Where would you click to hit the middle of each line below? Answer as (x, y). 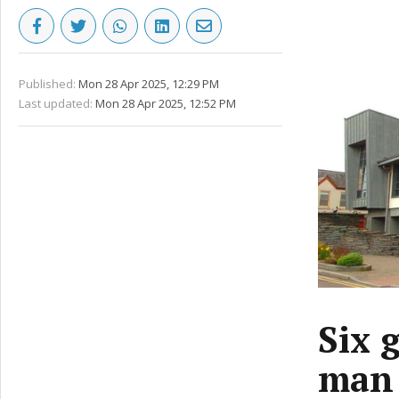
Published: (47, 84)
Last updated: (56, 103)
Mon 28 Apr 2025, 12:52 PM (166, 103)
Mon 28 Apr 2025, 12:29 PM (149, 84)
